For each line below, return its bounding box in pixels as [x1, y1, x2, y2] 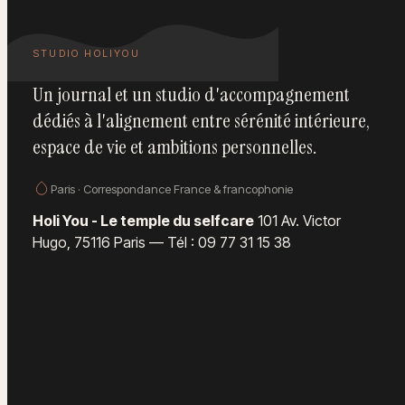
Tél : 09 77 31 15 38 [167, 233, 291, 252]
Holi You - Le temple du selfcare [33, 212, 254, 231]
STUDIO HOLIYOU [33, 47, 140, 61]
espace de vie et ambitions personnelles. [33, 134, 316, 161]
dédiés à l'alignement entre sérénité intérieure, [33, 108, 370, 135]
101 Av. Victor [258, 212, 341, 231]
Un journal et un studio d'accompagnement [33, 81, 350, 108]
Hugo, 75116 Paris [33, 233, 146, 252]
